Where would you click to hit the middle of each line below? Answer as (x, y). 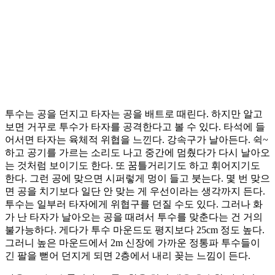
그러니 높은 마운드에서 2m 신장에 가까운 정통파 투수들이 (133, 243)
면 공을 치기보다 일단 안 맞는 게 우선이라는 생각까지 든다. (135, 192)
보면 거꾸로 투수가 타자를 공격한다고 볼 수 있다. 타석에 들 (135, 127)
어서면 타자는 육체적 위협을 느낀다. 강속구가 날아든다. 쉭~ (137, 140)
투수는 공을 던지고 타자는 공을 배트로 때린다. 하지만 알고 (134, 114)
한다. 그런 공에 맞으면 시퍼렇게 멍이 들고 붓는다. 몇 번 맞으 (137, 179)
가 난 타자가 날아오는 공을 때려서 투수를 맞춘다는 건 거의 (134, 217)
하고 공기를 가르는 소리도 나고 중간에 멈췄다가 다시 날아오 (137, 153)
